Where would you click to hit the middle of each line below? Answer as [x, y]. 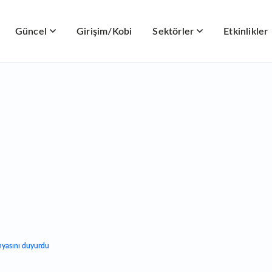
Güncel [31, 32]
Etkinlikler [246, 32]
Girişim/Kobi [104, 32]
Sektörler [173, 32]
